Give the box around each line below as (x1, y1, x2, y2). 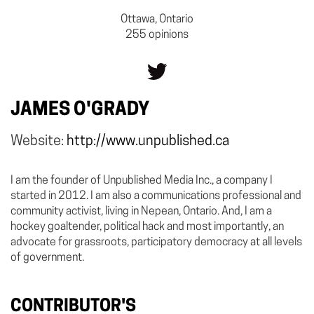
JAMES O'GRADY (11, 100, 149, 120)
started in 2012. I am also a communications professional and (11, 190, 301, 202)
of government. (11, 252, 84, 264)
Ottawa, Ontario (121, 14, 193, 25)
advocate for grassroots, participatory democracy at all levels (11, 236, 302, 248)
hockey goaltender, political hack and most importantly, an (11, 221, 284, 233)
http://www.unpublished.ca (67, 134, 229, 149)
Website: (11, 134, 67, 149)
